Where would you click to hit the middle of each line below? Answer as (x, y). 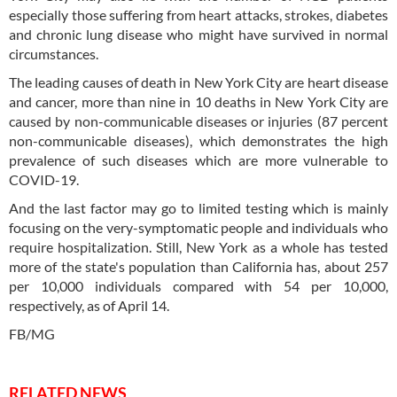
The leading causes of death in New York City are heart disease (198, 82)
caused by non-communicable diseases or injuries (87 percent (198, 121)
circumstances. (54, 54)
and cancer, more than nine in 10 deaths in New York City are (198, 102)
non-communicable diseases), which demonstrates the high (198, 141)
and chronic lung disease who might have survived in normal (198, 35)
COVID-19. (44, 180)
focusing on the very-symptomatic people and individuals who (198, 228)
